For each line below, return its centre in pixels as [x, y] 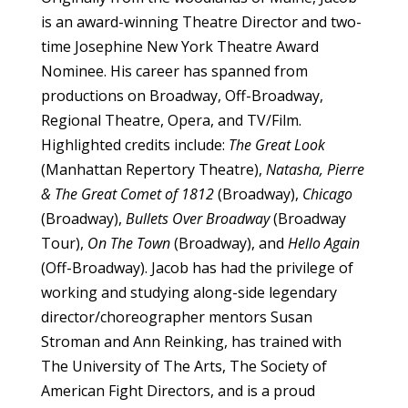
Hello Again [323, 244]
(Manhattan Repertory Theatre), [153, 170]
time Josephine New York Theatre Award [179, 47]
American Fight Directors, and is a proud [178, 391]
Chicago [327, 194]
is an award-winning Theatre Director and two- [201, 22]
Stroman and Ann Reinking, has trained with [191, 342]
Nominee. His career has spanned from [174, 71]
